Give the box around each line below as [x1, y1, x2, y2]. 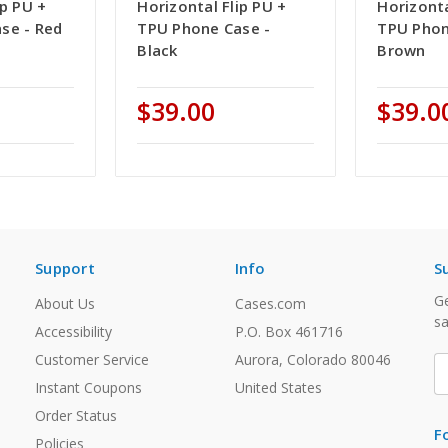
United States [234, 378, 322, 398]
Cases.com [234, 294, 306, 314]
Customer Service [35, 350, 149, 370]
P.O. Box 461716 [234, 322, 343, 342]
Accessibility [35, 322, 112, 342]
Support [35, 258, 95, 279]
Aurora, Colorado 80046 [234, 350, 391, 370]
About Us [35, 294, 95, 314]
